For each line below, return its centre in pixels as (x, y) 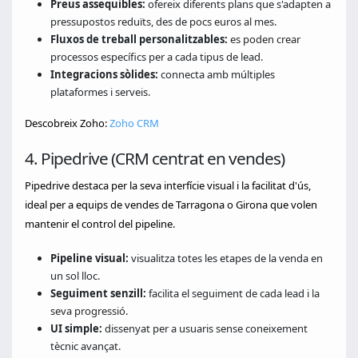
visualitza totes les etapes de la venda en (226, 258)
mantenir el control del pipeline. (100, 224)
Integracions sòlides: (104, 74)
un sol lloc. (75, 276)
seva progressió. (89, 311)
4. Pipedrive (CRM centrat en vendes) (155, 158)
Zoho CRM (134, 123)
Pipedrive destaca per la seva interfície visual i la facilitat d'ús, (168, 185)
